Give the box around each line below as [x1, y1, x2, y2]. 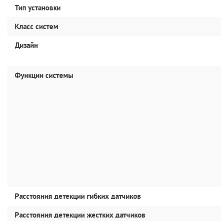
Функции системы [15, 71, 74, 80]
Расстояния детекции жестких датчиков [15, 210, 146, 220]
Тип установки [15, 3, 61, 12]
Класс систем [15, 22, 58, 31]
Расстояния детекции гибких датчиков [15, 191, 141, 201]
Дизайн [15, 40, 38, 50]
